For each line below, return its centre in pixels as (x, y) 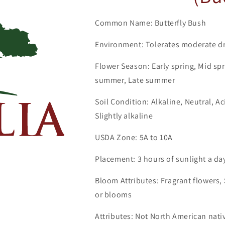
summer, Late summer (135, 80)
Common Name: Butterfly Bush (151, 23)
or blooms (114, 195)
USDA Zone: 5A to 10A (134, 138)
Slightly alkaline (124, 116)
